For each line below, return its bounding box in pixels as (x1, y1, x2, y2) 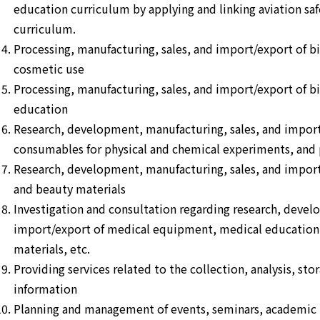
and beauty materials (14, 180, 126, 198)
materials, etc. (14, 240, 90, 258)
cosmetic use (14, 60, 84, 78)
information (14, 280, 77, 298)
